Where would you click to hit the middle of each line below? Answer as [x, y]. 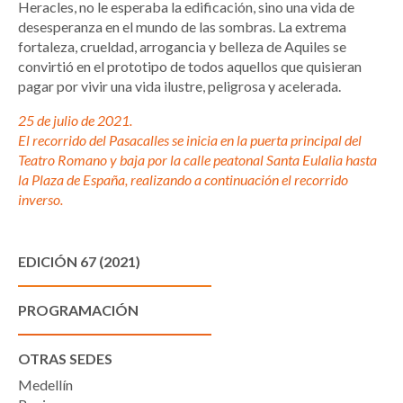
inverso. [40, 199]
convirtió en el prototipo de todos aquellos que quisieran [190, 66]
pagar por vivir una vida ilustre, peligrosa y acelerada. [179, 85]
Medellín [45, 384]
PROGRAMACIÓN [78, 309]
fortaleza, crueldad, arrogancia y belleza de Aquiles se [182, 46]
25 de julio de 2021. [75, 120]
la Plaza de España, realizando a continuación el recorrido [183, 179]
